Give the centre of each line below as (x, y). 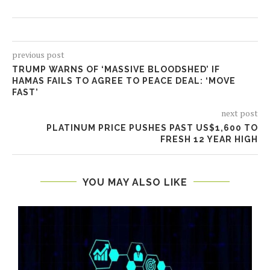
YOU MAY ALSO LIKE (135, 182)
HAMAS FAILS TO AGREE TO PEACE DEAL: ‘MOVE (124, 80)
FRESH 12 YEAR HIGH (209, 139)
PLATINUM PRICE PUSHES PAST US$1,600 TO (152, 127)
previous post (38, 54)
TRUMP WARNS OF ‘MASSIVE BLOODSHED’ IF (116, 69)
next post (240, 113)
